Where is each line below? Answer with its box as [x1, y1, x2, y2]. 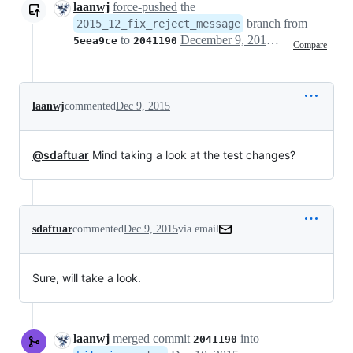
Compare [293, 39, 327, 50]
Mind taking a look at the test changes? [89, 148, 295, 162]
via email [178, 223, 219, 236]
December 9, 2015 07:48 [266, 33, 279, 47]
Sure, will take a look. [32, 271, 141, 285]
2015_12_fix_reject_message [76, 17, 240, 31]
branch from [243, 17, 307, 31]
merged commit [110, 332, 193, 346]
